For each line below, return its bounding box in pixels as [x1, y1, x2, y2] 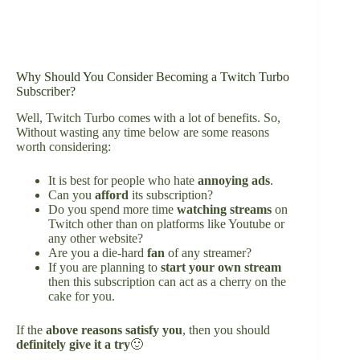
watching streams [177, 202, 272, 217]
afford [95, 188, 129, 202]
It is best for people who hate [48, 174, 198, 188]
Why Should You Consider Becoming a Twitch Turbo [16, 70, 289, 84]
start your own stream [161, 260, 281, 275]
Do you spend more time [48, 202, 177, 217]
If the [16, 323, 46, 337]
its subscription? [129, 188, 213, 202]
